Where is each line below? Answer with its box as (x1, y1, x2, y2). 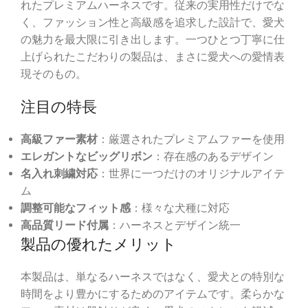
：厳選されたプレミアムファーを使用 (98, 133, 285, 146)
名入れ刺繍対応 (21, 167, 98, 181)
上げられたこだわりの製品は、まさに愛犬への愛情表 (21, 50, 285, 64)
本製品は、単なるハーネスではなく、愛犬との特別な (21, 270, 285, 284)
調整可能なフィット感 (21, 201, 131, 215)
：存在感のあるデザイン (153, 150, 274, 164)
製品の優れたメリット (21, 235, 177, 254)
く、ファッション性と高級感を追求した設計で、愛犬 (21, 16, 285, 30)
